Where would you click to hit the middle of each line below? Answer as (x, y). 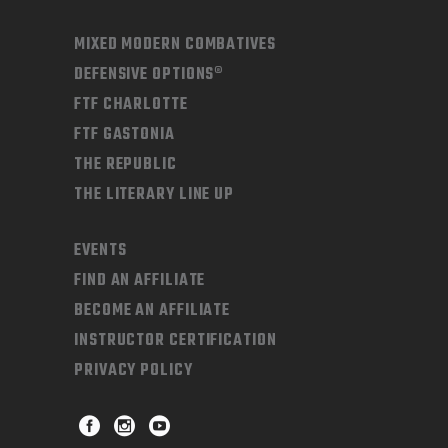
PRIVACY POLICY (133, 371)
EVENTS (100, 251)
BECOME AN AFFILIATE (152, 311)
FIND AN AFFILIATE (140, 281)
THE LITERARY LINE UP (154, 195)
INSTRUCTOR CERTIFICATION (175, 341)
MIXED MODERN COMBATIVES (175, 45)
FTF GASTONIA (124, 135)
